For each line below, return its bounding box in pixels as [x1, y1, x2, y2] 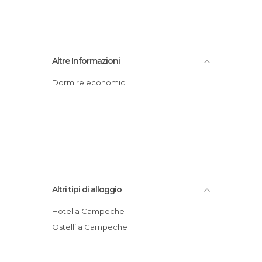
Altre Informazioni [52, 55, 120, 66]
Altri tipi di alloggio [52, 184, 122, 195]
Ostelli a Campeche [59, 222, 127, 232]
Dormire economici [58, 77, 127, 87]
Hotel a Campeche [58, 206, 125, 216]
